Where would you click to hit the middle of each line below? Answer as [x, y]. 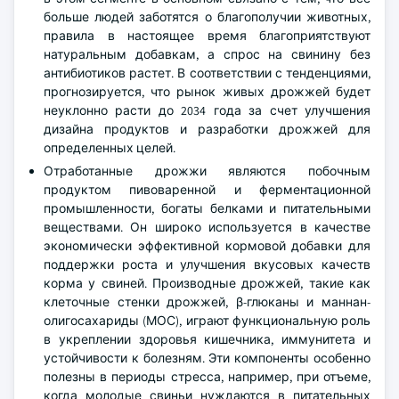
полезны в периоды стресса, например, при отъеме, [207, 377]
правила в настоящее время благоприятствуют [207, 36]
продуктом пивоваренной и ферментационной [207, 190]
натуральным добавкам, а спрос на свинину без [207, 54]
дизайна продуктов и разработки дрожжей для [207, 129]
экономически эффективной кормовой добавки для [207, 246]
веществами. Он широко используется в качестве [207, 227]
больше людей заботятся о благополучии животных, [207, 17]
